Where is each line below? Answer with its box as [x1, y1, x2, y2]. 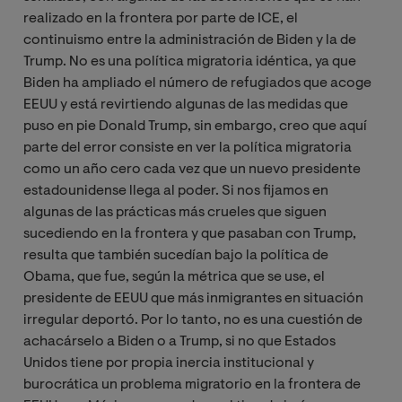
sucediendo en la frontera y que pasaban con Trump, [23, 226, 356, 241]
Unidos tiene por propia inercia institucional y [23, 355, 314, 371]
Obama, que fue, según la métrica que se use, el [23, 269, 325, 284]
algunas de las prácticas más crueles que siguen [23, 205, 327, 220]
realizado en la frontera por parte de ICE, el [23, 11, 298, 26]
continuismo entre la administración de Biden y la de [23, 32, 356, 48]
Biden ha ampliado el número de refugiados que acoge [23, 75, 371, 91]
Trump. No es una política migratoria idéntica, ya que [23, 54, 356, 69]
